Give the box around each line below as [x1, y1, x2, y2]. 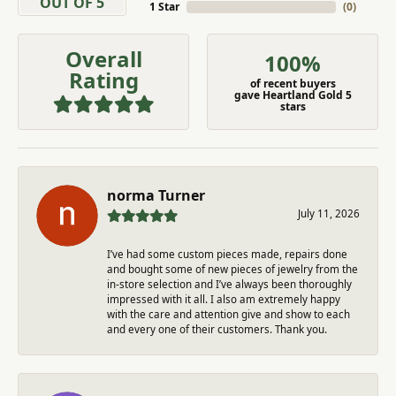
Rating [68, 65, 139, 95]
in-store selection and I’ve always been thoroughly [107, 277, 352, 291]
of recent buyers [249, 76, 336, 92]
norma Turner [107, 185, 205, 205]
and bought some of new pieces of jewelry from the [107, 262, 358, 276]
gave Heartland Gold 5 [233, 88, 352, 103]
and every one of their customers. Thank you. [107, 322, 327, 336]
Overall [65, 44, 142, 74]
